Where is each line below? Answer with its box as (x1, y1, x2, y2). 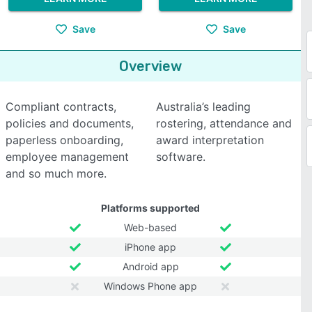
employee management (6, 150, 129, 164)
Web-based (124, 221, 177, 233)
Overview (119, 58, 182, 75)
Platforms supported (101, 202, 200, 214)
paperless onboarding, (6, 133, 123, 147)
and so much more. (6, 166, 107, 180)
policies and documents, (6, 116, 134, 130)
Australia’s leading (156, 100, 251, 114)
